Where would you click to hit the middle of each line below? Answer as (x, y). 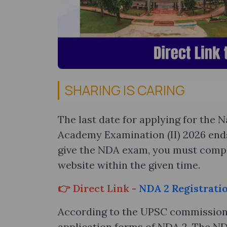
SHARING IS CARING (125, 90)
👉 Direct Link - (97, 188)
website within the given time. (129, 165)
